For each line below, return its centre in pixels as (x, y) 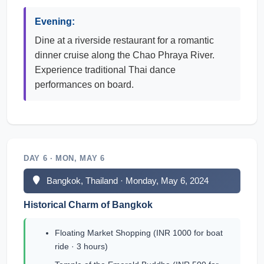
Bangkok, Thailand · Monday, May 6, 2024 (128, 181)
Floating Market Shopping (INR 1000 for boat (139, 233)
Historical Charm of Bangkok (88, 205)
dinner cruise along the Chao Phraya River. (125, 55)
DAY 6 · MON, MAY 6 (64, 158)
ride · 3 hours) (81, 246)
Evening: (55, 22)
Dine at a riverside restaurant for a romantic (124, 40)
